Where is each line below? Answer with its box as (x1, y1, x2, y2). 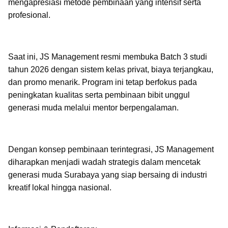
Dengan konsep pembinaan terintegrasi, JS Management (8, 145, 214, 154)
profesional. (8, 11, 50, 19)
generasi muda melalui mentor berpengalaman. (8, 103, 179, 112)
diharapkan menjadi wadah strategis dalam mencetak (8, 158, 201, 166)
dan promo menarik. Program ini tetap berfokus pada (8, 78, 197, 87)
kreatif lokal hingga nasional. (8, 183, 111, 192)
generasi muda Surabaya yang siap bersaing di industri (8, 170, 207, 179)
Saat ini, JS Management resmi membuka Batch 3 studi (8, 52, 207, 61)
